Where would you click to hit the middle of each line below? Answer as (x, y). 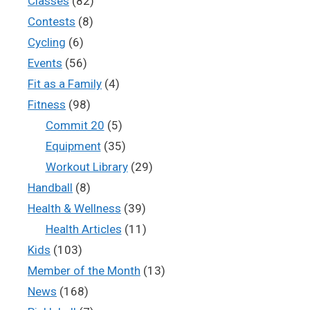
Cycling (47, 42)
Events (45, 63)
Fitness (47, 104)
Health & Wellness (74, 208)
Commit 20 (75, 125)
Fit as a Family (65, 84)
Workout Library (86, 167)
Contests (52, 21)
